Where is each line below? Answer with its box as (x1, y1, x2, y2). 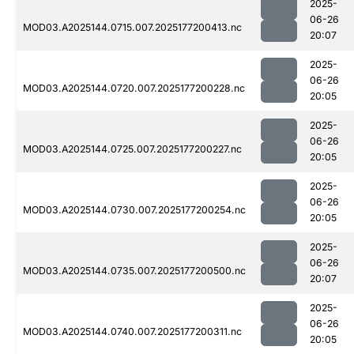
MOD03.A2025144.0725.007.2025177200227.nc (23, 143, 242, 156)
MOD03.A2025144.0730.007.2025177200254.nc (23, 204, 246, 217)
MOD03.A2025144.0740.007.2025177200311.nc (23, 326, 242, 338)
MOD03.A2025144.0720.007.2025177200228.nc (23, 82, 245, 95)
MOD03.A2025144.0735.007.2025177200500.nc (23, 265, 246, 277)
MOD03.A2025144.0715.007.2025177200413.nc (23, 21, 242, 34)
